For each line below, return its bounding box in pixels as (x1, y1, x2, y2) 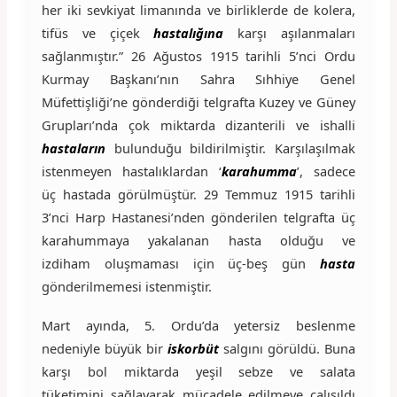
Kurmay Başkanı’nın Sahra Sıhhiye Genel (41, 69, 356, 88)
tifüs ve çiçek (41, 23, 154, 42)
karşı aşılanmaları (237, 23, 356, 42)
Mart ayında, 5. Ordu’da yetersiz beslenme (41, 315, 356, 334)
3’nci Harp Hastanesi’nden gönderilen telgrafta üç (41, 207, 356, 226)
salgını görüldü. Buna (223, 339, 356, 357)
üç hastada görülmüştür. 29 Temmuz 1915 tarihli (41, 184, 356, 203)
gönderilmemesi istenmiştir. (41, 276, 212, 295)
